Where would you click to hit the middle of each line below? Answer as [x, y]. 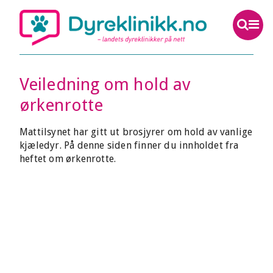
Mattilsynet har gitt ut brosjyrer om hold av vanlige [136, 132]
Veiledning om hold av [105, 84]
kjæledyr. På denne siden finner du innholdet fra [129, 145]
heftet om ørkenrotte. [68, 159]
